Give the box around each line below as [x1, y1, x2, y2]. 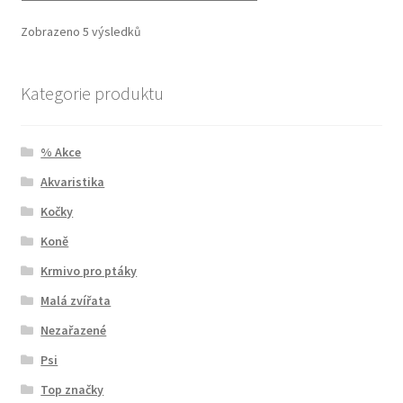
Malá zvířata [40, 292, 112, 309]
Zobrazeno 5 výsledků [20, 22, 141, 40]
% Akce [40, 144, 82, 161]
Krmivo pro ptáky [40, 263, 138, 280]
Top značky [40, 381, 104, 399]
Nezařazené [40, 322, 107, 339]
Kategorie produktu [20, 81, 164, 104]
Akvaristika [40, 174, 105, 191]
